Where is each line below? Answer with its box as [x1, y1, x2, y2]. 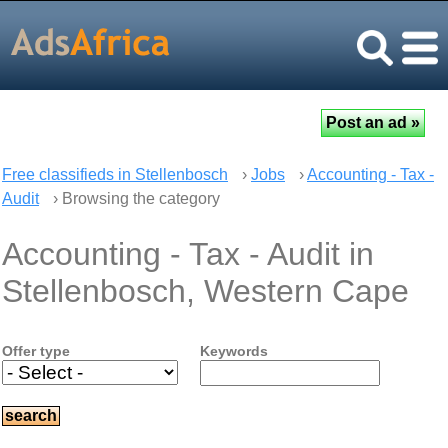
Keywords [199, 343, 268, 359]
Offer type [2, 343, 70, 359]
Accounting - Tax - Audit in [2, 236, 374, 272]
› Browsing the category [49, 190, 220, 207]
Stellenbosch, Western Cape [2, 273, 409, 309]
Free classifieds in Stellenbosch [2, 166, 228, 183]
